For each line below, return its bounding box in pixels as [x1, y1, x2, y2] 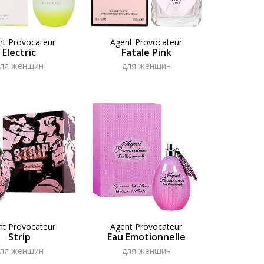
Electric [2, 45, 37, 59]
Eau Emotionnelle [107, 230, 186, 244]
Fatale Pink [121, 45, 171, 59]
